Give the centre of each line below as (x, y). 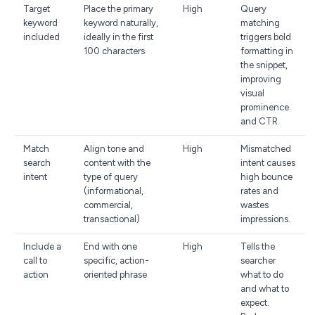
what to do (262, 275)
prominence (265, 107)
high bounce (266, 177)
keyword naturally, (121, 23)
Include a (42, 246)
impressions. (265, 219)
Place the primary (118, 9)
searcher (258, 261)
